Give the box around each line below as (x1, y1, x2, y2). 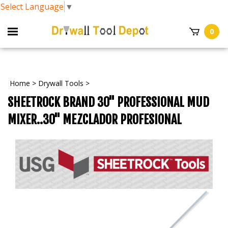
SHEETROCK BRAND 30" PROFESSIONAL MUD (8, 94, 209, 110)
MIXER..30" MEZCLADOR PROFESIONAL (8, 111, 182, 127)
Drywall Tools (38, 78, 83, 88)
